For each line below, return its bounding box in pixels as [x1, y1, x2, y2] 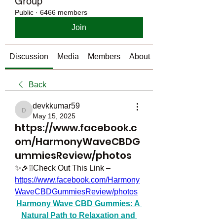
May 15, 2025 [33, 112, 75, 120]
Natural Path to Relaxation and [21, 211, 135, 220]
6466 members [40, 8, 87, 16]
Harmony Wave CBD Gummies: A [16, 199, 140, 208]
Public [15, 8, 34, 16]
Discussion [9, 52, 48, 61]
